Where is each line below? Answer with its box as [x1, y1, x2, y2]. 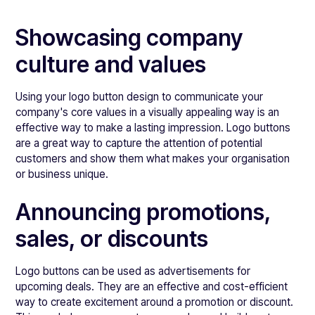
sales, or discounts [15, 225, 209, 252]
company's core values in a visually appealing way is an [15, 105, 280, 119]
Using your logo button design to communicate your [15, 90, 264, 103]
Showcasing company [15, 24, 243, 51]
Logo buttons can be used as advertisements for [15, 264, 251, 278]
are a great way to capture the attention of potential [15, 136, 263, 150]
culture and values [15, 51, 207, 78]
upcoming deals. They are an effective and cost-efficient [15, 280, 288, 293]
